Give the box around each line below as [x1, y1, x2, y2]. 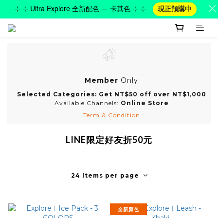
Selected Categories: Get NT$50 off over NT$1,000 [17, 91, 206, 98]
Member [85, 76, 118, 85]
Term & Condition [83, 111, 140, 119]
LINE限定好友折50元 [66, 134, 152, 145]
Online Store [120, 99, 169, 107]
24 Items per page [71, 172, 139, 180]
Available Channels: [54, 99, 121, 107]
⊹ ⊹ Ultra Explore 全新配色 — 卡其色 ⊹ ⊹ [14, 6, 146, 13]
